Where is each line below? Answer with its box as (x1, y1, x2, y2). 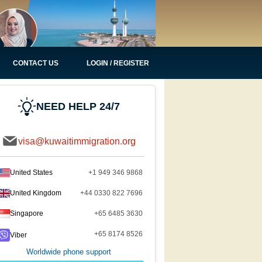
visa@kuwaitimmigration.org (18, 136, 136, 146)
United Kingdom (10, 189, 61, 197)
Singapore (10, 209, 43, 218)
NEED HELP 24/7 (36, 100, 120, 112)
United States (10, 168, 53, 177)
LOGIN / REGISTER (86, 58, 149, 67)
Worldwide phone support (26, 247, 111, 256)
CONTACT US (13, 58, 59, 67)
